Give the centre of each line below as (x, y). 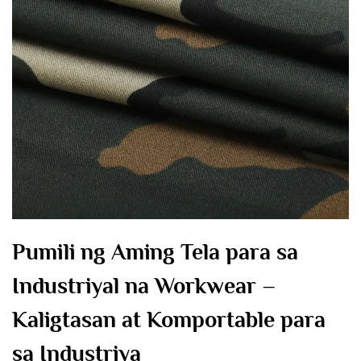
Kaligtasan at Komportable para (169, 320)
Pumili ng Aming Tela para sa (155, 252)
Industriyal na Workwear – (144, 286)
